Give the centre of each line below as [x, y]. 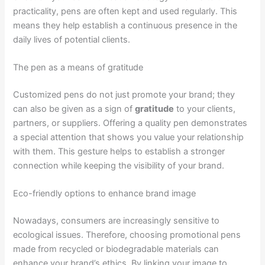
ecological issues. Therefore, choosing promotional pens [127, 235]
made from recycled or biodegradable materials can [116, 249]
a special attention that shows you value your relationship [129, 137]
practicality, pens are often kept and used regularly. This [125, 11]
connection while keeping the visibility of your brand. [119, 165]
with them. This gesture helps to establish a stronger [119, 151]
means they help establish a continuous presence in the [125, 25]
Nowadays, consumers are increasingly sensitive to [117, 221]
